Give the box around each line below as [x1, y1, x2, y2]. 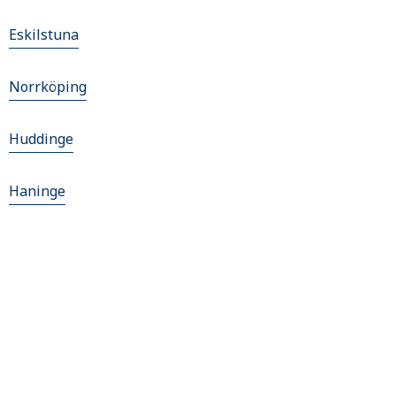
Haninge [9, 181, 65, 201]
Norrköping [9, 77, 87, 96]
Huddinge [9, 129, 73, 148]
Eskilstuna [9, 25, 79, 44]
